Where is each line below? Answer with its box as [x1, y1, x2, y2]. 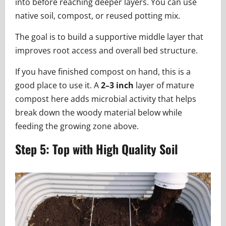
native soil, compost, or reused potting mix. [15, 10, 180, 22]
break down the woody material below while [15, 107, 182, 119]
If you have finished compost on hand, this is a [15, 66, 191, 78]
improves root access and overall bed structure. [15, 45, 198, 56]
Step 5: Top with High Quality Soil [15, 140, 178, 158]
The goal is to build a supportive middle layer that [15, 31, 203, 43]
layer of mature [134, 80, 194, 91]
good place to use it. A [15, 80, 101, 91]
